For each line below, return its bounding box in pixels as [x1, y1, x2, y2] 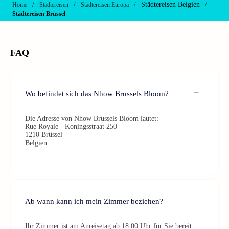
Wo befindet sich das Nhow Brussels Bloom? [25, 89, 169, 98]
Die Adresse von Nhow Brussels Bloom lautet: [25, 114, 158, 122]
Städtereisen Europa [81, 1, 129, 8]
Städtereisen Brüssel [12, 10, 65, 17]
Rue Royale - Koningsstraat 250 [25, 123, 117, 130]
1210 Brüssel [25, 131, 62, 139]
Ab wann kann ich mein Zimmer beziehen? [25, 197, 163, 205]
